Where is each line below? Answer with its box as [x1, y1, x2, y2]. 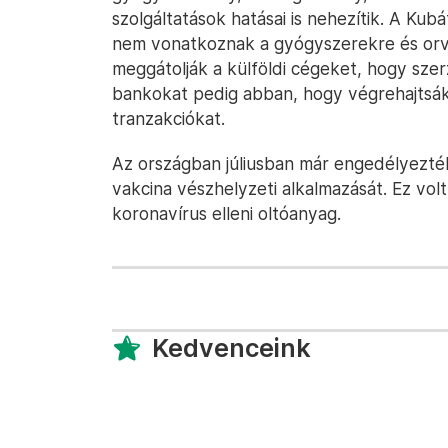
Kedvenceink [152, 333, 311, 363]
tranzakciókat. [112, 108, 225, 129]
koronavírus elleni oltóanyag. [112, 203, 341, 224]
